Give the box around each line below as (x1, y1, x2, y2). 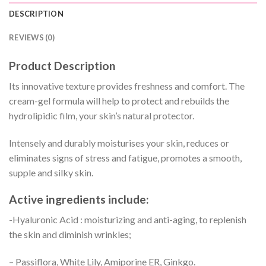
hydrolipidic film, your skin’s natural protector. (9, 110, 194, 122)
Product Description (9, 58, 116, 72)
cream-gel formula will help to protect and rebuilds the (9, 95, 229, 107)
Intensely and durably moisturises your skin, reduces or (9, 137, 229, 148)
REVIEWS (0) (9, 32, 55, 42)
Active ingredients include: (9, 192, 149, 206)
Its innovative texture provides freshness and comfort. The (9, 80, 245, 92)
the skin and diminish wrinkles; (9, 229, 131, 240)
